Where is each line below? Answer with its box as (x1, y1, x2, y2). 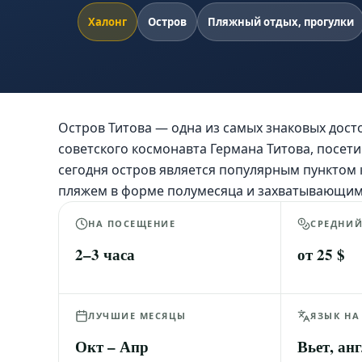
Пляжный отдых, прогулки (208, 15, 354, 29)
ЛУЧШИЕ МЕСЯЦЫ (88, 309, 187, 322)
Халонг (88, 15, 127, 29)
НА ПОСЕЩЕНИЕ (88, 217, 176, 229)
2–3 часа (75, 243, 135, 265)
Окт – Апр (75, 335, 149, 357)
